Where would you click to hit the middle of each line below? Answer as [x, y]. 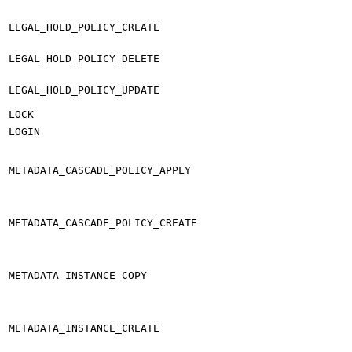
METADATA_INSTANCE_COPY [78, 275]
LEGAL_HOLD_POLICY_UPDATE [84, 90]
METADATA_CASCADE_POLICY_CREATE [103, 222]
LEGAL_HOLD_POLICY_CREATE [84, 27]
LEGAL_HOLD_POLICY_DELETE [84, 58]
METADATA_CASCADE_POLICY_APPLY [100, 170]
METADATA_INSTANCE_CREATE [84, 328]
